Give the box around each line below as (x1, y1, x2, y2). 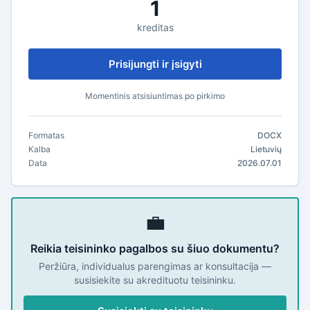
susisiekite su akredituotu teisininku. (74, 274, 236, 286)
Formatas (28, 130, 64, 140)
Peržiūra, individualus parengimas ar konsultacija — (39, 260, 271, 272)
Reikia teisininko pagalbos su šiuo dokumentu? (30, 241, 280, 255)
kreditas (136, 21, 174, 33)
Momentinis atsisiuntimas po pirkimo (85, 91, 225, 101)
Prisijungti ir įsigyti (108, 57, 202, 71)
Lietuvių (250, 144, 282, 154)
